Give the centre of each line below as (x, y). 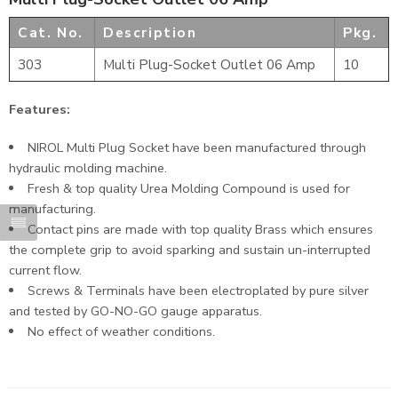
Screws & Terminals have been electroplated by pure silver (198, 290)
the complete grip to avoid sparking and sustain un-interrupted (190, 249)
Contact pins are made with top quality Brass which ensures (200, 229)
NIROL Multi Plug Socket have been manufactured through (196, 147)
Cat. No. (51, 32)
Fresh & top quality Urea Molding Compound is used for (188, 188)
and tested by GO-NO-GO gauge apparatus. (135, 310)
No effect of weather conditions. (121, 331)
